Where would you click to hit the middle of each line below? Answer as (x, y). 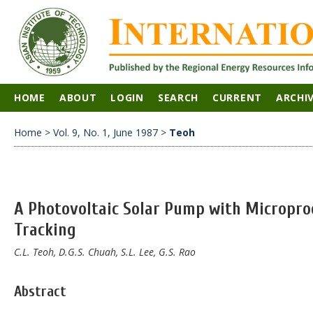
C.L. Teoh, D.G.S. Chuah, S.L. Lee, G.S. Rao (105, 252)
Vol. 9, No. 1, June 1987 (105, 132)
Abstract (40, 291)
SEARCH (178, 97)
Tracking (45, 230)
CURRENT (237, 97)
